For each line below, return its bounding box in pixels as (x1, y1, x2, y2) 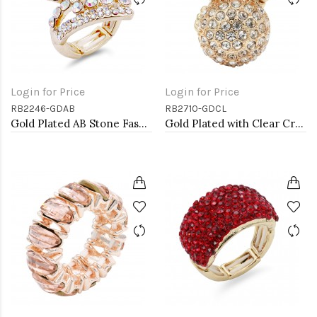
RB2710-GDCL (165, 103, 226, 115)
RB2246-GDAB (11, 103, 75, 115)
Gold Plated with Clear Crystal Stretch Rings (295, 117, 304, 130)
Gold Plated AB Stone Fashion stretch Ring (139, 117, 147, 130)
